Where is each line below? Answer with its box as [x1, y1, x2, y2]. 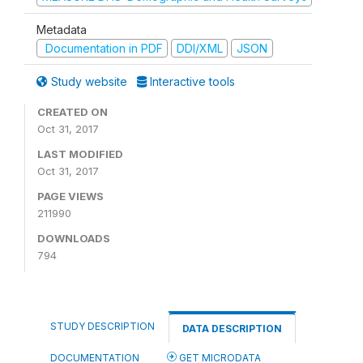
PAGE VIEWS [37, 190, 104, 203]
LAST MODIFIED [37, 147, 123, 160]
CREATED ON [37, 105, 108, 118]
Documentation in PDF [41, 41, 163, 55]
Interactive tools [147, 75, 235, 88]
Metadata [36, 22, 87, 36]
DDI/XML [176, 41, 223, 55]
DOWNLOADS [37, 232, 110, 245]
